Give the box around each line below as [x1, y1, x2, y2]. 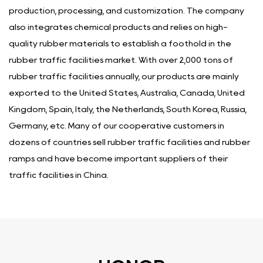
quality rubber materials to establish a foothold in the [9, 39, 231, 47]
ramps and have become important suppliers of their [9, 154, 228, 162]
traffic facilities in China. [9, 171, 109, 178]
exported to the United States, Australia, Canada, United [9, 89, 245, 96]
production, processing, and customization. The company [9, 6, 244, 14]
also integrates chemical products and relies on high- [9, 23, 228, 31]
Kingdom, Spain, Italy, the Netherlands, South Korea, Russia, [9, 105, 247, 113]
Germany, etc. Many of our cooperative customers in [9, 122, 224, 129]
